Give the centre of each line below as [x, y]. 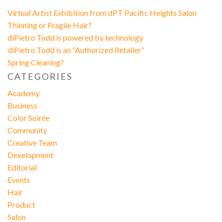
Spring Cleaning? [35, 62]
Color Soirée [28, 117]
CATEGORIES [40, 76]
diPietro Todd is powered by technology [75, 38]
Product [21, 204]
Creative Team [32, 142]
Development [30, 155]
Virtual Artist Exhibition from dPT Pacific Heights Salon [102, 13]
